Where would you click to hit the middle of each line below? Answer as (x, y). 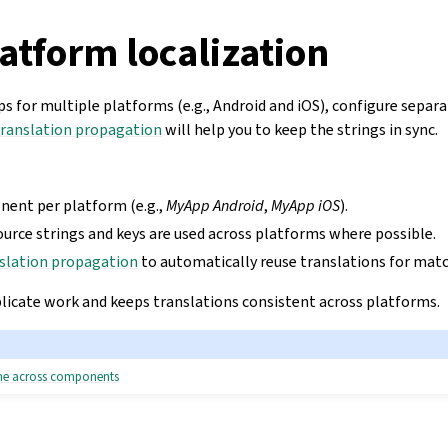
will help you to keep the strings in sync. (300, 129)
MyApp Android (215, 205)
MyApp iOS (306, 205)
